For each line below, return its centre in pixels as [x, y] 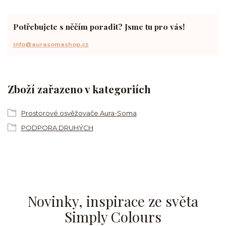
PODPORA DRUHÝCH [57, 128]
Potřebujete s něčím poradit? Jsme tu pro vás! [99, 26]
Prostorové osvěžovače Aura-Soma [79, 113]
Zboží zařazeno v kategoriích [79, 89]
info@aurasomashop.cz [51, 45]
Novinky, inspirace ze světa [113, 201]
